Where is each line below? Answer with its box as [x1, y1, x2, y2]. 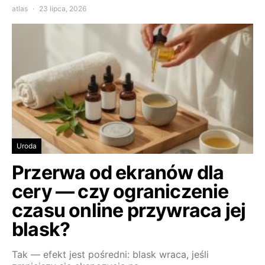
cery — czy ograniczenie [12, 180, 229, 203]
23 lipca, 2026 [39, 4, 86, 14]
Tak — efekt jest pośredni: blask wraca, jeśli [12, 248, 209, 261]
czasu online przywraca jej [12, 199, 246, 222]
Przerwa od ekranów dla [12, 161, 224, 185]
